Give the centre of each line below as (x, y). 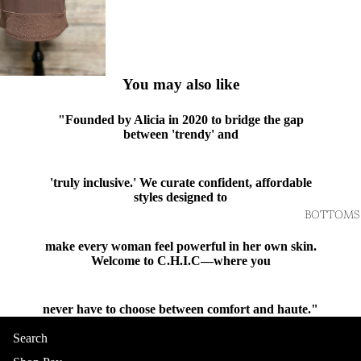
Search (30, 338)
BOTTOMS (332, 216)
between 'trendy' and (180, 134)
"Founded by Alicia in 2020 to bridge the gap (180, 119)
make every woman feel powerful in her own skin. (180, 246)
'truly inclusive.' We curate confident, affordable (180, 183)
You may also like (180, 84)
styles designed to (180, 197)
